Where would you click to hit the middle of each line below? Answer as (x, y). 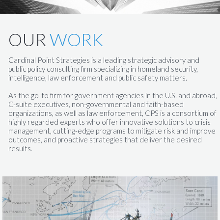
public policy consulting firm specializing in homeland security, (103, 69)
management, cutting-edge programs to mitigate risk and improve (112, 131)
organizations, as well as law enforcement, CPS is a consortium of (112, 113)
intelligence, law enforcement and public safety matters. (98, 78)
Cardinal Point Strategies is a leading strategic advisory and (104, 60)
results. (20, 149)
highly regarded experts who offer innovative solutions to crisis (110, 122)
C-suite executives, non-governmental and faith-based (96, 104)
